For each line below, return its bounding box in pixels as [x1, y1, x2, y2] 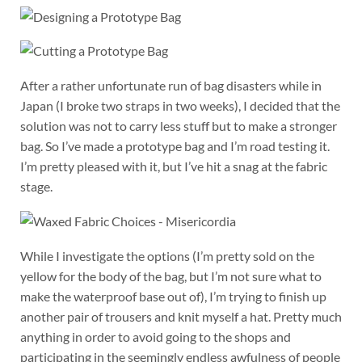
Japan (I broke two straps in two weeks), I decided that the [19, 98, 340, 114]
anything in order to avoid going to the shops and [19, 328, 291, 344]
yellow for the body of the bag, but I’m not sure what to [19, 267, 322, 284]
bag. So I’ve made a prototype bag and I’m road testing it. [19, 138, 330, 154]
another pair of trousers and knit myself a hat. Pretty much [19, 308, 342, 324]
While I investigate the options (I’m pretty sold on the [19, 247, 314, 263]
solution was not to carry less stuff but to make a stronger [19, 118, 337, 134]
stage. [19, 179, 53, 195]
